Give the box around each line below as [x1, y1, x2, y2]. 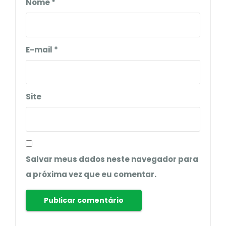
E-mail [26, 44, 54, 55]
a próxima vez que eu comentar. [26, 168, 156, 180]
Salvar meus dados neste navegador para [26, 153, 198, 164]
